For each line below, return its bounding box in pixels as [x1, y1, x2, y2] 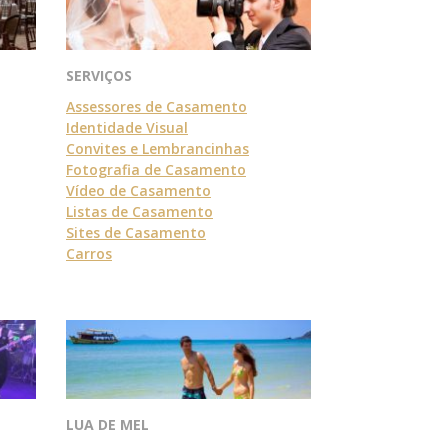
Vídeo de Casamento [66, 180, 211, 200]
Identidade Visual [66, 117, 188, 137]
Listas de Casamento [66, 201, 213, 221]
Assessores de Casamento [66, 96, 247, 116]
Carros [66, 243, 112, 263]
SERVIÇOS [66, 65, 132, 85]
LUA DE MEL [66, 414, 149, 434]
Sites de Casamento [66, 222, 206, 242]
